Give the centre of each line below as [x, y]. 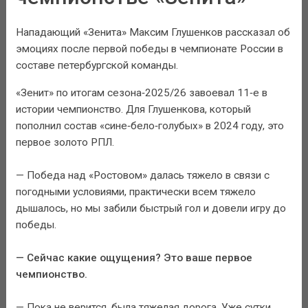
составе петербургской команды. [97, 66]
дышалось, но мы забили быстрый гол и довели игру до [151, 208]
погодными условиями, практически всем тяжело [135, 191]
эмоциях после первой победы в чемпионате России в [149, 49]
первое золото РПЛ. [65, 142]
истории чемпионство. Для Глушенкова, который [133, 109]
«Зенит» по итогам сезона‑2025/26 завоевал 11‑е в [141, 92]
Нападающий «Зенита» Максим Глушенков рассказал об [153, 33]
